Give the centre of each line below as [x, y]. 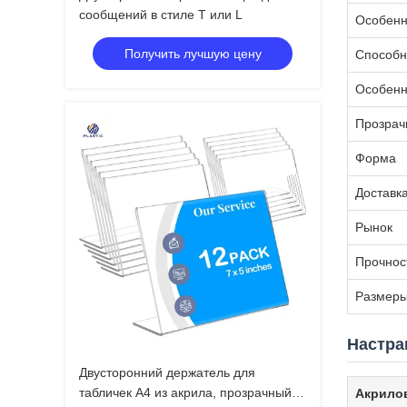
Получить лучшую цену [193, 54]
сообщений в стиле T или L [161, 15]
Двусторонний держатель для [167, 372]
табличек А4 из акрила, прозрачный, [187, 392]
